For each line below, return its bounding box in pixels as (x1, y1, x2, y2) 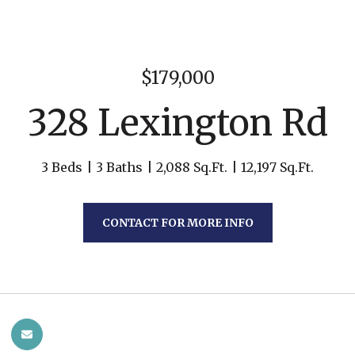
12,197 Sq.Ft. (241, 159, 314, 175)
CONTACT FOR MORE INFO (101, 216, 254, 230)
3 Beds (41, 159, 82, 175)
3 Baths (96, 159, 143, 175)
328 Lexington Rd (27, 101, 328, 145)
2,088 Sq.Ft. (156, 159, 227, 175)
